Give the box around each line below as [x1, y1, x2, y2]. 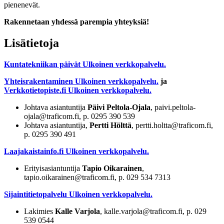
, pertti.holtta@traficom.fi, [131, 120, 213, 129]
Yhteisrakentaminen [4, 76, 73, 85]
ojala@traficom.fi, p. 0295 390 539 [24, 111, 135, 120]
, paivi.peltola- [150, 102, 195, 111]
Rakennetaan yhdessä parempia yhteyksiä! [4, 17, 149, 26]
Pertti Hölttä [89, 120, 131, 129]
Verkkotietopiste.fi [4, 85, 66, 94]
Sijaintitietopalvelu [4, 189, 67, 198]
